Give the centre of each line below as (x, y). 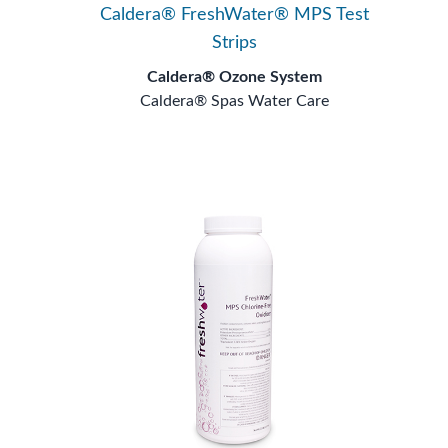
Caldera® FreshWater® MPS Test (235, 14)
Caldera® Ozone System (235, 76)
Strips (235, 42)
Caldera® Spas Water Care (235, 100)
